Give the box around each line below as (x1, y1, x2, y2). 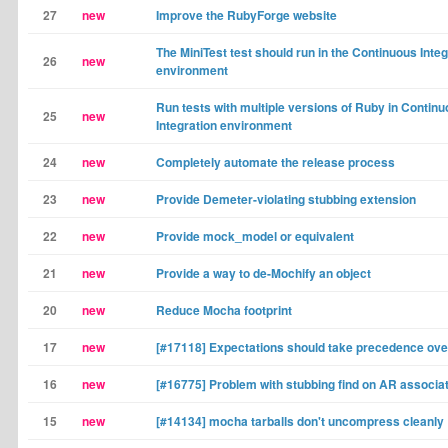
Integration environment (156, 116, 292, 134)
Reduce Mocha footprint (156, 301, 292, 319)
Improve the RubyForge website (156, 6, 337, 24)
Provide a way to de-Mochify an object (156, 264, 371, 282)
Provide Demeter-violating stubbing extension (156, 190, 416, 208)
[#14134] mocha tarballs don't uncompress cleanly (156, 412, 444, 430)
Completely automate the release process (156, 153, 395, 171)
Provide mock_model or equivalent (156, 227, 354, 245)
